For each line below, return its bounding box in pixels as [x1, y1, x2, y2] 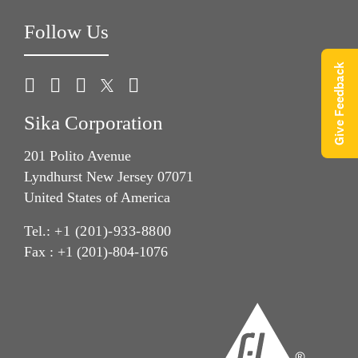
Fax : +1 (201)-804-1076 [24, 243, 168, 260]
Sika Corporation [24, 112, 163, 134]
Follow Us [24, 21, 109, 43]
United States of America [24, 189, 170, 205]
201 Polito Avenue [24, 147, 131, 164]
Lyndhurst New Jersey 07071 [24, 168, 193, 185]
